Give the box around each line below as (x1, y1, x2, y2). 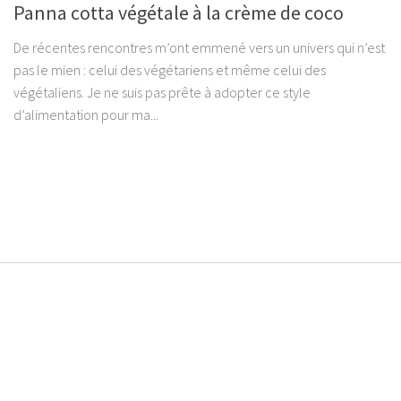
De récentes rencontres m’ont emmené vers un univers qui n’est (13, 38, 385, 57)
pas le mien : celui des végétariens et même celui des (13, 61, 326, 80)
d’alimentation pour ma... (13, 106, 158, 124)
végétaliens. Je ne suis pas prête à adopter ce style (13, 83, 311, 102)
